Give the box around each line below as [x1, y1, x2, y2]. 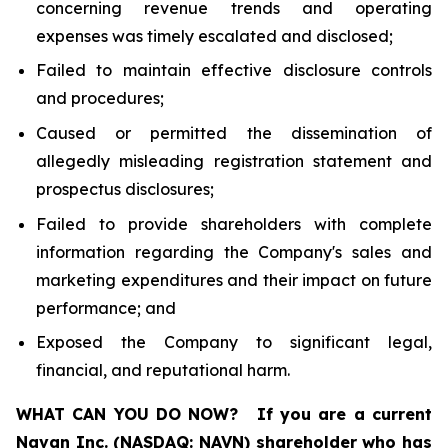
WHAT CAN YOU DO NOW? [16, 404, 239, 425]
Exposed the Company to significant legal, [36, 332, 432, 353]
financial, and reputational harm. [36, 360, 290, 381]
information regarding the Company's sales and [36, 241, 432, 262]
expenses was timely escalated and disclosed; [36, 25, 393, 46]
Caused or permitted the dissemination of [36, 122, 432, 143]
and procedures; [36, 88, 164, 109]
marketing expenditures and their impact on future [36, 269, 432, 290]
